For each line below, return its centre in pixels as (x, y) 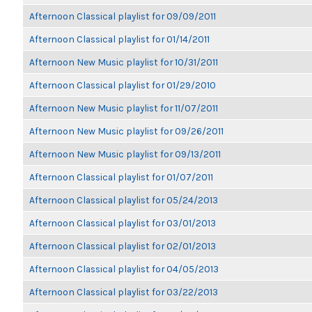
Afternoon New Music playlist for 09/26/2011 (126, 131)
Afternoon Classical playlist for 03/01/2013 (123, 223)
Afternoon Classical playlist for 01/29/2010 (123, 85)
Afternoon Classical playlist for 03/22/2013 (124, 292)
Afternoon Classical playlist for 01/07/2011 (121, 177)
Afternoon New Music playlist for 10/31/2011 (124, 62)
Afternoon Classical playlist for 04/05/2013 (124, 269)
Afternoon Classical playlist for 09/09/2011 (123, 16)
